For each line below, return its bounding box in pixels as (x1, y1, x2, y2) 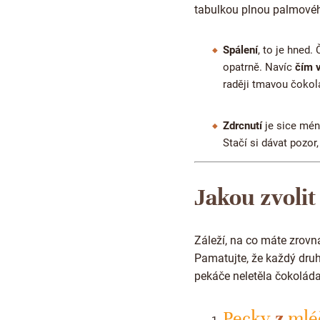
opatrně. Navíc (223, 60, 295, 74)
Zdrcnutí (223, 119, 262, 132)
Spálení (223, 43, 258, 56)
